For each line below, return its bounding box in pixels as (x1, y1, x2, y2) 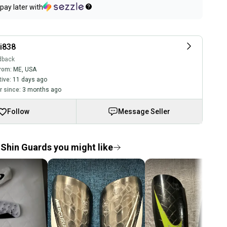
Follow (7, 107, 29, 116)
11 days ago (12, 76, 47, 83)
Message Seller (118, 107, 171, 116)
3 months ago (22, 86, 61, 93)
